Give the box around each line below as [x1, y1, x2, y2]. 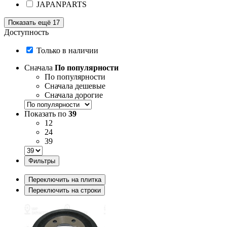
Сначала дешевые [45, 81, 105, 90]
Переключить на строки [28, 186, 101, 194]
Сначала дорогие [45, 90, 103, 99]
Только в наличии [36, 46, 98, 55]
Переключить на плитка [28, 175, 101, 183]
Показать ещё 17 [8, 18, 60, 26]
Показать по [24, 109, 68, 118]
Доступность [4, 27, 49, 36]
